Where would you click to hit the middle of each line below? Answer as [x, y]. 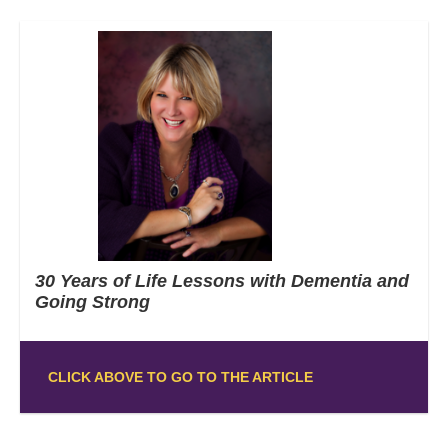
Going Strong [92, 301]
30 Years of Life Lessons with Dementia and [222, 280]
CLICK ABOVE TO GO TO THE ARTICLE [180, 376]
